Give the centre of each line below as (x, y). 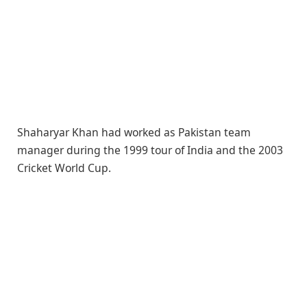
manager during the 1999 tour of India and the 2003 (150, 150)
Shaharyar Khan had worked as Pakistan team (134, 132)
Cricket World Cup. (64, 168)
